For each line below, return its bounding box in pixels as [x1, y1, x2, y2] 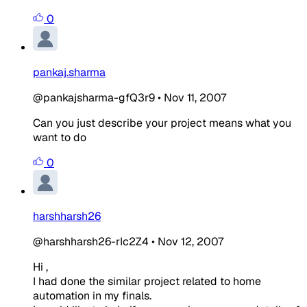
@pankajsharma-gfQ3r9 [33, 90, 155, 105]
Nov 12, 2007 [158, 234, 223, 249]
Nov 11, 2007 [164, 90, 226, 105]
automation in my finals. [33, 288, 151, 303]
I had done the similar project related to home [33, 273, 261, 288]
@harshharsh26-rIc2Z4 [33, 234, 149, 249]
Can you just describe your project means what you [33, 115, 291, 130]
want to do [33, 130, 86, 145]
